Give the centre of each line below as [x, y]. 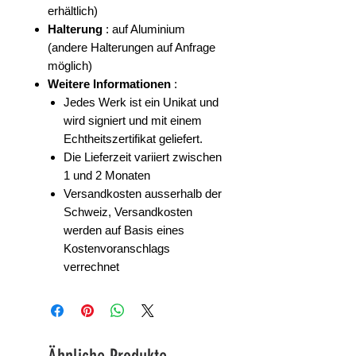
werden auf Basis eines [124, 230]
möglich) [70, 66]
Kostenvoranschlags [117, 249]
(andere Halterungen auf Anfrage [132, 48]
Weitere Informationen [109, 84]
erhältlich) [73, 11]
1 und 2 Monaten [107, 176]
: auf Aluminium [144, 29]
